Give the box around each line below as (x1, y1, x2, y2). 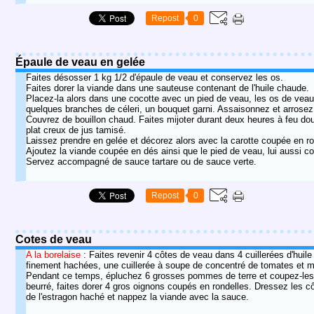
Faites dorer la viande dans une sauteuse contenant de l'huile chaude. (26, 83, 309, 93)
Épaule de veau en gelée (15, 56, 145, 68)
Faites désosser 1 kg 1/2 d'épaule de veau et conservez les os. (26, 72, 283, 83)
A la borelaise (26, 250, 81, 260)
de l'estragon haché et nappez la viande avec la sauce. (26, 292, 249, 302)
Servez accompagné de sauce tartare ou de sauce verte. (26, 156, 257, 167)
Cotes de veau (15, 233, 92, 245)
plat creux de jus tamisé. (26, 125, 126, 135)
